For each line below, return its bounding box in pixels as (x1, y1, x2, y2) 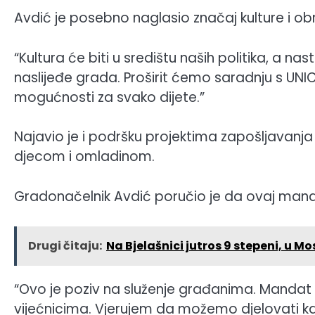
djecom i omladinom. (14, 147, 155, 167)
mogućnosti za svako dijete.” (14, 87, 205, 107)
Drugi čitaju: (28, 238, 102, 255)
